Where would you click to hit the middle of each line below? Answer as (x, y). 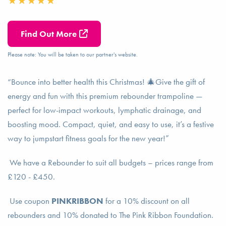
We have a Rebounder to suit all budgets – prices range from (110, 162)
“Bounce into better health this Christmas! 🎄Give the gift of (106, 81)
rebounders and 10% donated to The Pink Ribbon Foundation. (110, 215)
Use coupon (30, 201)
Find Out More (49, 34)
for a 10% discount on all (147, 201)
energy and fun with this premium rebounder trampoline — (105, 96)
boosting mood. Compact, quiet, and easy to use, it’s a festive (111, 124)
